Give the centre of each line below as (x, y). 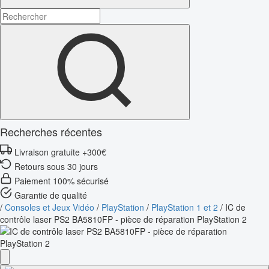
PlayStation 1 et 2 (185, 207)
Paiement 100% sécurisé (62, 180)
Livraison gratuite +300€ (60, 152)
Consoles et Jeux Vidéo (50, 207)
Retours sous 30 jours (56, 166)
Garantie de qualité (51, 195)
